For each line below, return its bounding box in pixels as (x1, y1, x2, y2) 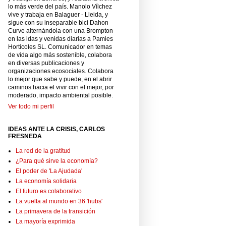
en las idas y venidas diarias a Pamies (8, 35, 113, 43)
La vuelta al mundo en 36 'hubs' (16, 198, 102, 205)
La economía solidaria (16, 178, 77, 185)
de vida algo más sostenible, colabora (8, 51, 112, 59)
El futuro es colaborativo (16, 188, 82, 195)
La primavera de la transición (16, 208, 95, 215)
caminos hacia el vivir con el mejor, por (8, 84, 114, 91)
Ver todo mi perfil (8, 103, 54, 110)
